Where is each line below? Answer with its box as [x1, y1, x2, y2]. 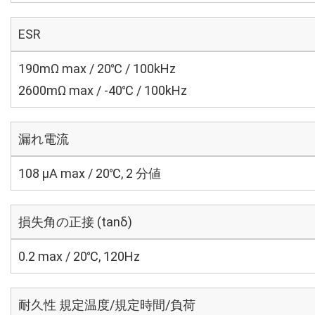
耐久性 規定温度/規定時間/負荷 [18, 297, 195, 312]
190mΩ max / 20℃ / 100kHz [18, 61, 176, 76]
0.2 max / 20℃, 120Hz [18, 249, 140, 264]
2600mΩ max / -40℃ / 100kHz [18, 83, 187, 98]
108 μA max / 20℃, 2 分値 [18, 166, 161, 181]
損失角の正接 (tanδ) [18, 214, 132, 229]
